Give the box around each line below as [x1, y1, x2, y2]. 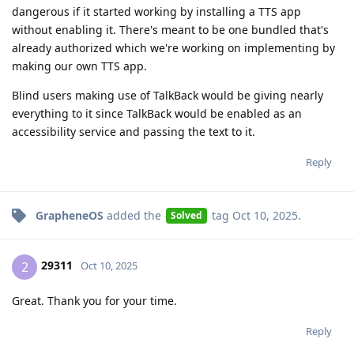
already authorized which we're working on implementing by [12, 40, 335, 55]
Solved [170, 209, 202, 222]
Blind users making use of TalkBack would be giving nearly [12, 87, 323, 103]
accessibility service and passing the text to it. [12, 123, 255, 139]
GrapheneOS [36, 207, 104, 223]
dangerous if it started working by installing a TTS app [12, 3, 301, 19]
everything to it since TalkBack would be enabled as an [12, 105, 302, 121]
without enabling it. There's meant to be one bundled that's [12, 21, 329, 37]
